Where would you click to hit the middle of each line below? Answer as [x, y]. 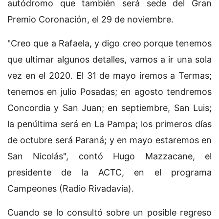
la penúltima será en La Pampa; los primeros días [109, 124]
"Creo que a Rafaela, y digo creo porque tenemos [109, 43]
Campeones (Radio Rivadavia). [71, 188]
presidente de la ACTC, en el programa [109, 172]
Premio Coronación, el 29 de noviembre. [90, 19]
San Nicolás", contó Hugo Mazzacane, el [109, 156]
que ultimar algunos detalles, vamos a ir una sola [109, 59]
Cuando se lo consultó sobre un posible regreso [109, 212]
